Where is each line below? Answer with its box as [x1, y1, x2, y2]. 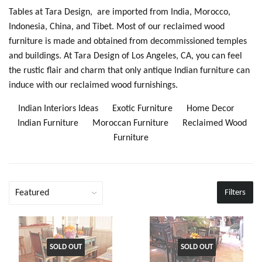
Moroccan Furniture [92, 118, 182, 128]
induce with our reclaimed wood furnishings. [9, 80, 178, 90]
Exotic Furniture [112, 104, 187, 113]
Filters [225, 188, 246, 197]
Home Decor [187, 104, 244, 113]
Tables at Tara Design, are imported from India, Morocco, [9, 7, 230, 17]
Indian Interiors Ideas [18, 104, 112, 113]
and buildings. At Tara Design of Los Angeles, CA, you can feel [9, 51, 242, 61]
